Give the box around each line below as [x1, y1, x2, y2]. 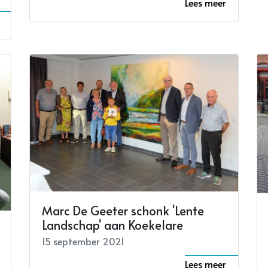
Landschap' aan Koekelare [42, 217, 183, 234]
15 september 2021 [42, 234, 124, 248]
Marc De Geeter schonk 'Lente [42, 202, 204, 220]
